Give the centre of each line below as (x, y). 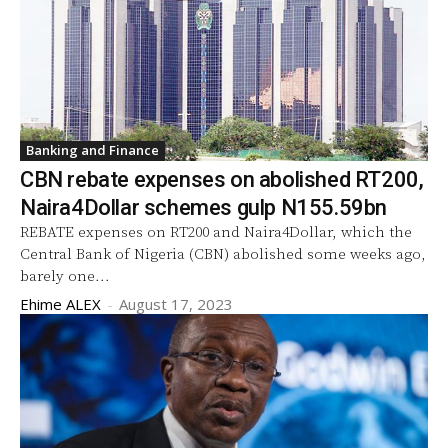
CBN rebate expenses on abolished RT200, (222, 179)
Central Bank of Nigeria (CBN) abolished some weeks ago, (223, 254)
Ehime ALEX (60, 303)
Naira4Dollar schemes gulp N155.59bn (203, 207)
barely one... (65, 276)
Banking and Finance (92, 149)
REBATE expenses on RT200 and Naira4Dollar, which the (216, 232)
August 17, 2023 (176, 303)
